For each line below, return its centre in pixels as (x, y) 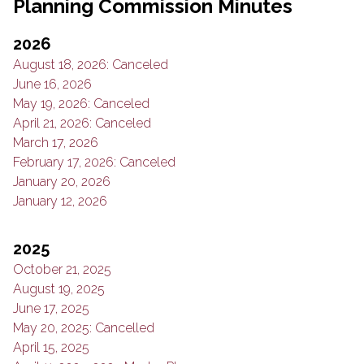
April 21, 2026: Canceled (82, 123)
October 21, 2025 (62, 269)
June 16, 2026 (52, 84)
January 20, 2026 (62, 182)
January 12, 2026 (60, 201)
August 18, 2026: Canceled (91, 65)
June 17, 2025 (51, 308)
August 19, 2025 (59, 289)
